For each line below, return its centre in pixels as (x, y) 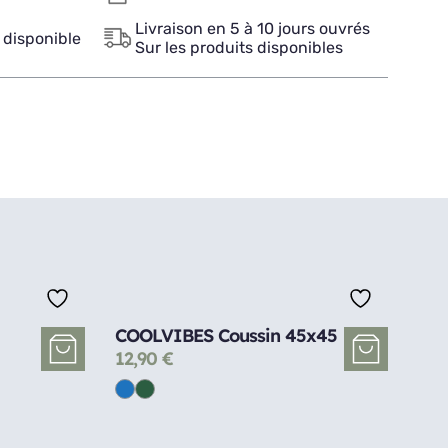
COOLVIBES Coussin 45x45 (225, 335)
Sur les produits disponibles (238, 47)
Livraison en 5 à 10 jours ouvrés (252, 28)
